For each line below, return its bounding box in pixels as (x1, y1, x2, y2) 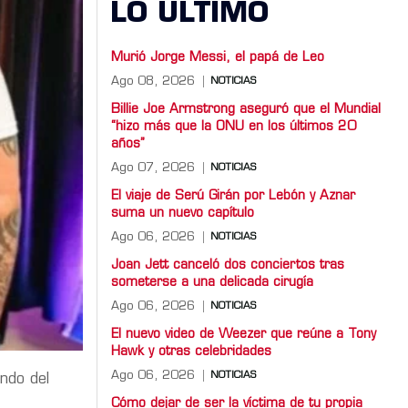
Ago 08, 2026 (111, 75, 195, 87)
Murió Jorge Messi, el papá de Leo (111, 50, 324, 65)
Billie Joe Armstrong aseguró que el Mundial (111, 102, 381, 117)
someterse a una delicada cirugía (111, 275, 313, 290)
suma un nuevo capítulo (111, 206, 254, 220)
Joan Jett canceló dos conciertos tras (111, 258, 344, 272)
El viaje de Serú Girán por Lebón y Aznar (111, 189, 355, 203)
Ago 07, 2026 (111, 161, 195, 174)
